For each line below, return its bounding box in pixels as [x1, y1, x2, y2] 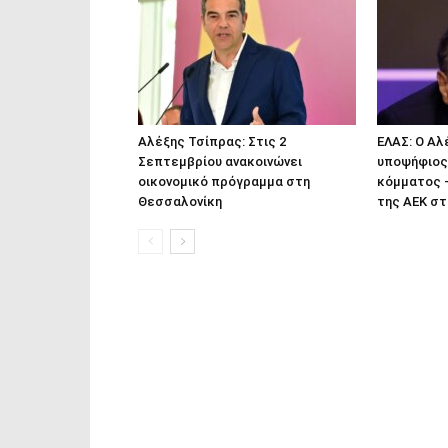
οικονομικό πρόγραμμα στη [138, 174, 310, 189]
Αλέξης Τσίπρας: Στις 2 [138, 134, 286, 149]
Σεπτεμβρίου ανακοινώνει [138, 154, 302, 169]
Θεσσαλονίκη [138, 194, 222, 209]
